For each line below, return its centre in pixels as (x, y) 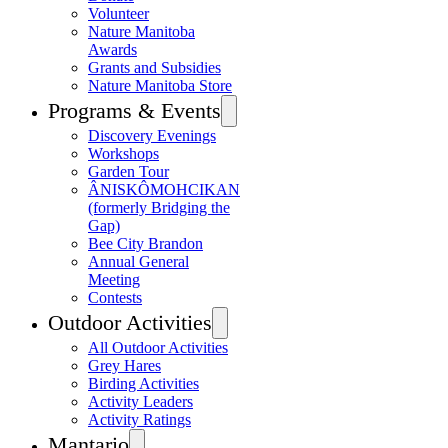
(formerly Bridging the (159, 207)
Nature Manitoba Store (160, 85)
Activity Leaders (140, 401)
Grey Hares (124, 365)
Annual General (138, 261)
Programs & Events (134, 110)
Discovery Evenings (152, 135)
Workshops (123, 153)
